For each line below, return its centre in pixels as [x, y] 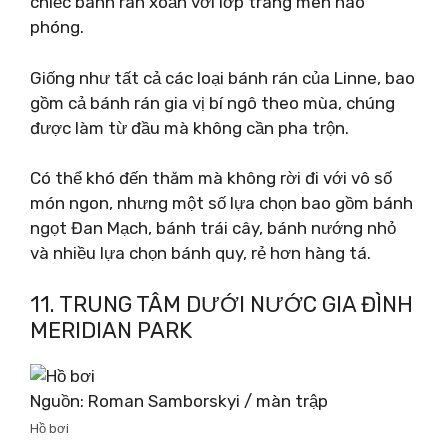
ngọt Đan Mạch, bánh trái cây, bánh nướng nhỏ [213, 228]
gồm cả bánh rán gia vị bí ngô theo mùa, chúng [212, 102]
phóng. [57, 27]
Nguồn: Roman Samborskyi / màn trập [179, 400]
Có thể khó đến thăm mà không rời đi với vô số [211, 178]
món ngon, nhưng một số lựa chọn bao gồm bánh [221, 203]
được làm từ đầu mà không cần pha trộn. [189, 127]
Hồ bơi [49, 428]
